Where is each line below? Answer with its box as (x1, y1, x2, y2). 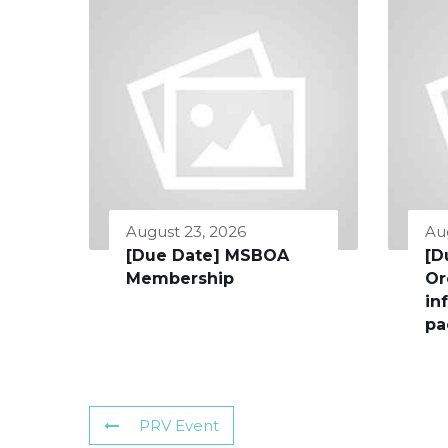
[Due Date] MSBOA (126, 245, 289, 265)
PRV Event (139, 415, 219, 435)
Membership (126, 268, 234, 288)
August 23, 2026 (126, 221, 246, 241)
